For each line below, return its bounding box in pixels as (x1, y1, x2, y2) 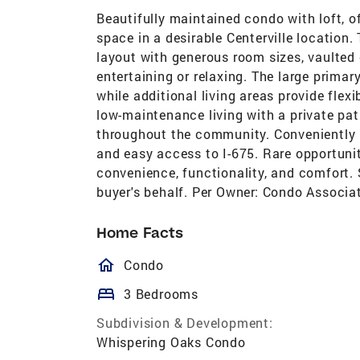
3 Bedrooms (124, 284, 198, 302)
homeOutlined (96, 255, 264, 275)
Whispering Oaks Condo (96, 333, 246, 350)
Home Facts (96, 223, 183, 242)
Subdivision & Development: (96, 313, 273, 331)
